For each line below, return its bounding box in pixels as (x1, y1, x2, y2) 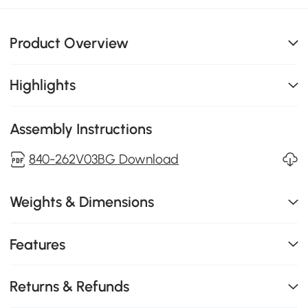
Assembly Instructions (10, 120, 153, 138)
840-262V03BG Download (29, 151, 179, 168)
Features (10, 235, 66, 253)
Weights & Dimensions (10, 193, 155, 211)
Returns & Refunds (10, 278, 130, 296)
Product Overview (10, 34, 129, 52)
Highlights (10, 76, 76, 94)
